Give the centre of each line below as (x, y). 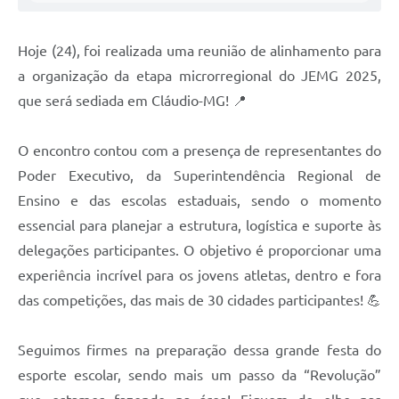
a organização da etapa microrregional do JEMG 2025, (199, 75)
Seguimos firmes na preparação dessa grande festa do (199, 350)
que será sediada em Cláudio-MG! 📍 (132, 100)
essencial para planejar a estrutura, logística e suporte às (199, 225)
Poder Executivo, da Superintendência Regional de (199, 175)
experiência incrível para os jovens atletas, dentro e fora (199, 275)
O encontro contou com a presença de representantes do (199, 150)
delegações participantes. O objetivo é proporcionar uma (199, 250)
